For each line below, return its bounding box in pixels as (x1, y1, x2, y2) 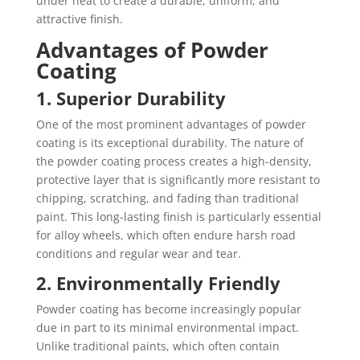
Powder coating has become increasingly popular (35, 301, 301, 317)
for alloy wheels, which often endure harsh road (35, 227, 296, 243)
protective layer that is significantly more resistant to (35, 172, 320, 187)
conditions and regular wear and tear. (35, 246, 241, 261)
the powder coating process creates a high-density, (35, 153, 312, 169)
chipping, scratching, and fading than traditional (35, 190, 299, 206)
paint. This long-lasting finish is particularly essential (35, 209, 321, 224)
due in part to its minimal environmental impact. (35, 320, 299, 335)
